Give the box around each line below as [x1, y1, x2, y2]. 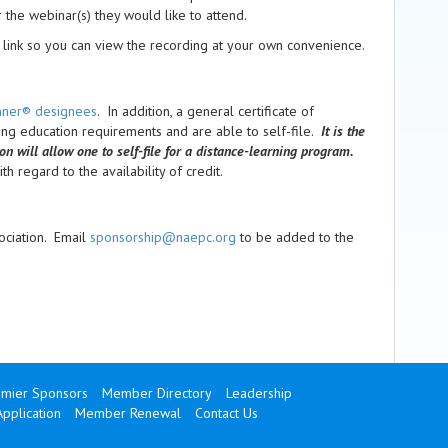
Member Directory [101, 384, 212, 403]
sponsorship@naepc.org [90, 228, 236, 247]
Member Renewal [74, 404, 181, 423]
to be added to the [236, 228, 354, 247]
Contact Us [194, 404, 258, 423]
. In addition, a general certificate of [97, 102, 314, 121]
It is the [321, 122, 365, 141]
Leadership [225, 384, 292, 403]
